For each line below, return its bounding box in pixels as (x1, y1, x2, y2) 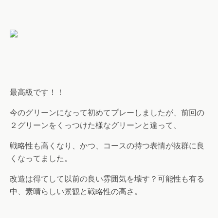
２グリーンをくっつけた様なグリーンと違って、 (10, 121, 181, 130)
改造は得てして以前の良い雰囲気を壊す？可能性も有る (10, 174, 204, 183)
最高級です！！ (10, 88, 64, 97)
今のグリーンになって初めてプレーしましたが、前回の (10, 108, 204, 117)
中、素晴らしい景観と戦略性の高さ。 (10, 187, 142, 196)
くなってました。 (10, 154, 72, 163)
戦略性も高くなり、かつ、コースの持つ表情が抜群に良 (10, 141, 204, 150)
